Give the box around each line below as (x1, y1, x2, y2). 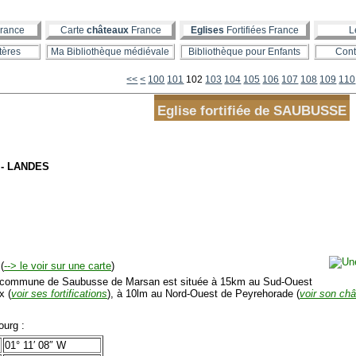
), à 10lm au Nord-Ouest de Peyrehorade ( (107, 287, 300, 300)
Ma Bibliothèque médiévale (51, 46, 169, 57)
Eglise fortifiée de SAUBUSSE (157, 103, 346, 118)
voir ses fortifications (11, 287, 108, 300)
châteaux (86, 25, 129, 36)
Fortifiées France (224, 25, 299, 36)
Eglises (191, 25, 224, 36)
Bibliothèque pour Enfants (188, 46, 300, 57)
